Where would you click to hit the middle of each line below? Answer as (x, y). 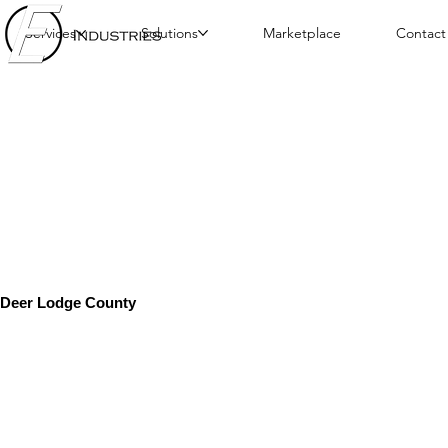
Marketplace (302, 32)
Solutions (169, 32)
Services (50, 32)
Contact (421, 32)
